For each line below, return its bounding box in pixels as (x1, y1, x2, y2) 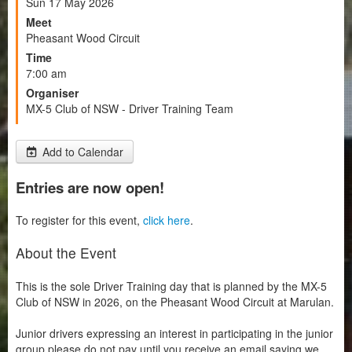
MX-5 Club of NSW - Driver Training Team (26, 101, 233, 117)
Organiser (26, 85, 79, 101)
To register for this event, (16, 212, 143, 229)
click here (143, 212, 190, 229)
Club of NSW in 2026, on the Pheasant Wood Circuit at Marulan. (16, 294, 334, 310)
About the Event (16, 243, 116, 263)
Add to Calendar (42, 144, 123, 160)
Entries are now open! (16, 177, 164, 199)
